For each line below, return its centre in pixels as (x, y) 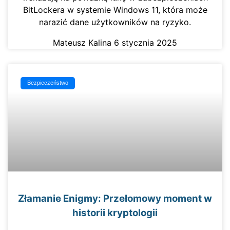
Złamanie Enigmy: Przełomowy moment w (115, 198)
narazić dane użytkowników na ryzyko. (115, 22)
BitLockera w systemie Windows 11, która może (115, 9)
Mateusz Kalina (83, 42)
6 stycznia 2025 (146, 42)
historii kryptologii (115, 213)
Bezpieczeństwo (48, 83)
